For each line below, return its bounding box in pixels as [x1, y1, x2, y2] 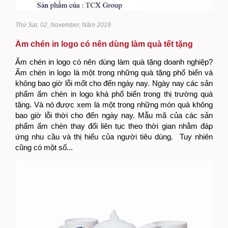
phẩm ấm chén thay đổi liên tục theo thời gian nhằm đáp [15, 121, 213, 130]
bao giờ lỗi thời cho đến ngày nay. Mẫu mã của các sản [15, 110, 213, 120]
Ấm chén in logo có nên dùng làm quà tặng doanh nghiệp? [15, 57, 213, 66]
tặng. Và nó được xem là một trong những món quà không [15, 100, 213, 109]
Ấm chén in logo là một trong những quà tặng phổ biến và [15, 68, 213, 77]
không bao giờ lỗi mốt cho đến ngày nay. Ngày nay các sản [15, 78, 213, 88]
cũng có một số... [15, 142, 73, 152]
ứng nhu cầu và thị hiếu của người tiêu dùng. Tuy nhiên [15, 132, 213, 141]
